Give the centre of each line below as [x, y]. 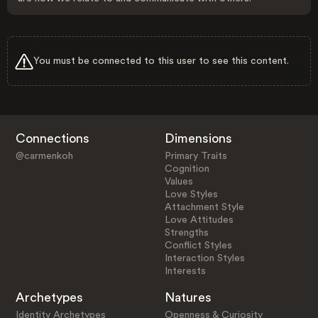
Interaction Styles [205, 258]
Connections [52, 138]
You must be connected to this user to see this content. [161, 61]
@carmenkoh [44, 156]
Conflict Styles [199, 245]
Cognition [187, 169]
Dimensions [199, 138]
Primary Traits [196, 156]
